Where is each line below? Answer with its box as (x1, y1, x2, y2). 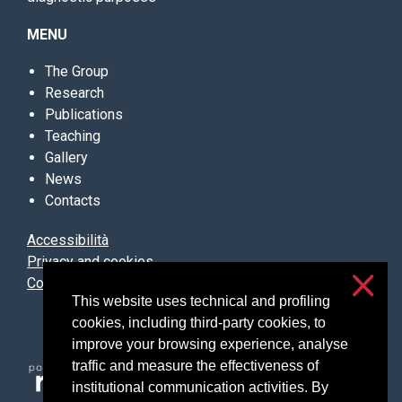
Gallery (45, 148, 88, 166)
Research (45, 83, 104, 101)
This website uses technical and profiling (72, 293, 330, 310)
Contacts (45, 191, 100, 209)
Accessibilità (27, 231, 109, 249)
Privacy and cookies (27, 252, 153, 270)
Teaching (45, 127, 100, 144)
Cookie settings (27, 274, 127, 292)
